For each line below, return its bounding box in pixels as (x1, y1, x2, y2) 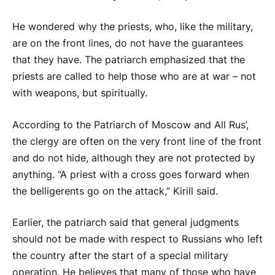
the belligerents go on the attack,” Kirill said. (12, 185, 218, 197)
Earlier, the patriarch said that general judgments (12, 217, 239, 229)
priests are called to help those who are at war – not (12, 71, 256, 83)
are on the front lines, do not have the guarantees (12, 37, 243, 50)
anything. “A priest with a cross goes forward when (12, 168, 249, 180)
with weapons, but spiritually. (12, 87, 147, 99)
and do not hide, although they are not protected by (12, 152, 255, 164)
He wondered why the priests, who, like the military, (12, 21, 253, 33)
